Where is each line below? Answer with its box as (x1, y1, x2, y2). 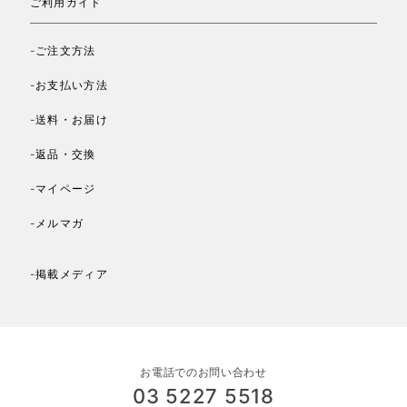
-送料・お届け (29, 113, 108, 127)
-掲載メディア (29, 267, 108, 282)
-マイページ (29, 182, 96, 196)
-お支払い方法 (29, 78, 108, 93)
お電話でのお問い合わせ (140, 365, 267, 380)
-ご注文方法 (29, 44, 96, 58)
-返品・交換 (29, 147, 96, 162)
